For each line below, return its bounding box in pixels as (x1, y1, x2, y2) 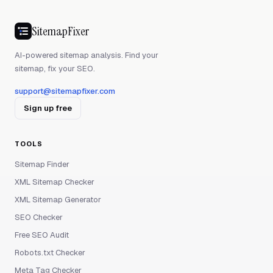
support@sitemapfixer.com (15, 86, 115, 96)
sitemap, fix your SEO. (15, 63, 95, 74)
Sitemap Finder (15, 159, 69, 169)
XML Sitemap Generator (15, 194, 101, 205)
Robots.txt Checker (15, 247, 85, 258)
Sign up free (24, 103, 72, 113)
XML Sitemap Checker (15, 177, 94, 187)
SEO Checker (15, 212, 63, 222)
